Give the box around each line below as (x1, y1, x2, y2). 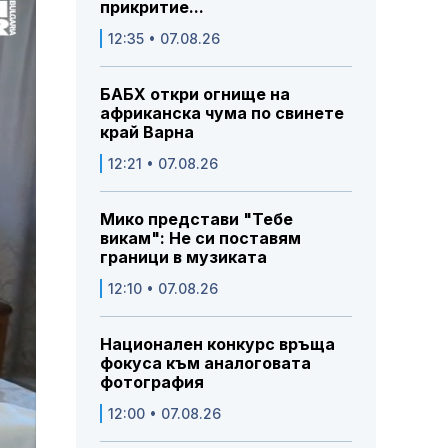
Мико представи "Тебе (100, 209, 293, 230)
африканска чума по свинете (100, 103, 344, 124)
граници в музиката (100, 247, 267, 268)
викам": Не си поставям (100, 228, 301, 249)
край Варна (100, 122, 194, 143)
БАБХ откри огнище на (100, 84, 290, 105)
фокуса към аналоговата (100, 353, 311, 374)
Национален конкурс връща (100, 334, 335, 355)
